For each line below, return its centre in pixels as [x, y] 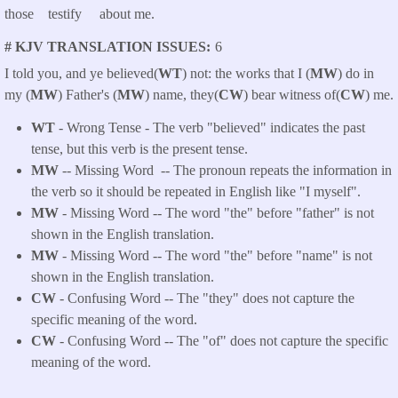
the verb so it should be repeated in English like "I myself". [196, 192]
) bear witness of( [292, 95]
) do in [356, 74]
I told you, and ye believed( [81, 74]
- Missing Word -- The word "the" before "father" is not [216, 213]
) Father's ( [88, 95]
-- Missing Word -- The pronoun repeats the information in [225, 171]
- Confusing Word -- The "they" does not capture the [205, 298]
